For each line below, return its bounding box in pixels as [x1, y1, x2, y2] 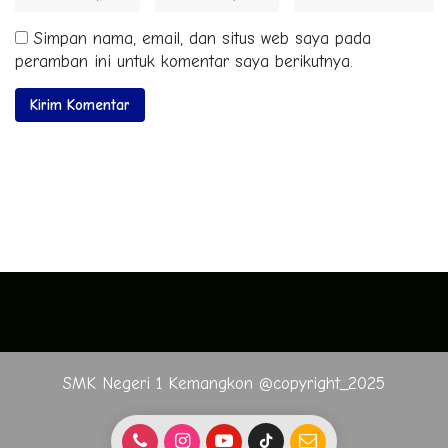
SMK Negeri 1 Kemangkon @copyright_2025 [63, 374, 385, 394]
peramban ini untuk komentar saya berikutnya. [15, 52, 353, 72]
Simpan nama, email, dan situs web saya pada [34, 29, 371, 49]
